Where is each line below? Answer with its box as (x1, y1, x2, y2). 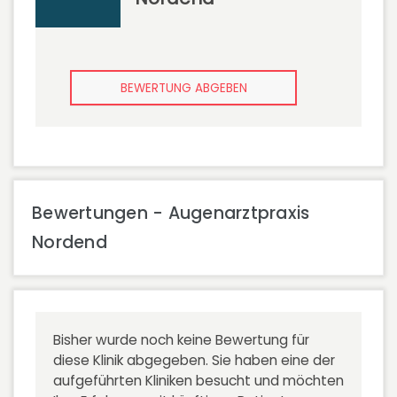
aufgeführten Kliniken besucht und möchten (53, 371, 344, 390)
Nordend (32, 230, 107, 254)
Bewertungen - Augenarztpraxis (32, 201, 310, 225)
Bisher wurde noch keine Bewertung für (53, 331, 309, 349)
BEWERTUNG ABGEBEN (120, 79, 247, 97)
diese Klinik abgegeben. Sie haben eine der (53, 351, 335, 370)
